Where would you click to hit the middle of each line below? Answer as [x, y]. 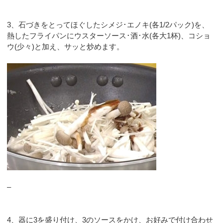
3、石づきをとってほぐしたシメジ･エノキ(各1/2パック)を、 [108, 24]
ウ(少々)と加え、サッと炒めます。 [66, 46]
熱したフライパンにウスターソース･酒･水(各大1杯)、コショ [109, 35]
